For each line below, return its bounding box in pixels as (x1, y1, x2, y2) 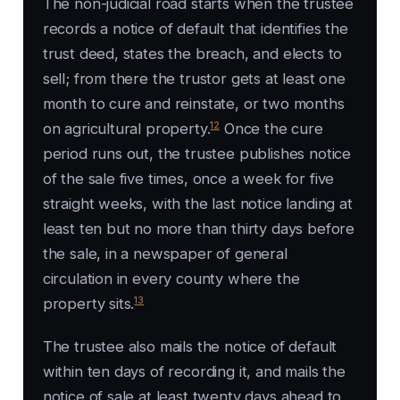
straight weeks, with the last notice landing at (42, 195, 353, 213)
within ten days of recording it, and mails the (42, 362, 346, 381)
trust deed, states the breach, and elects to (42, 45, 343, 63)
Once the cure (220, 120, 323, 138)
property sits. (42, 295, 135, 313)
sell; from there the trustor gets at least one (42, 70, 346, 88)
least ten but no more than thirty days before (42, 220, 355, 238)
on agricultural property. (42, 120, 211, 138)
